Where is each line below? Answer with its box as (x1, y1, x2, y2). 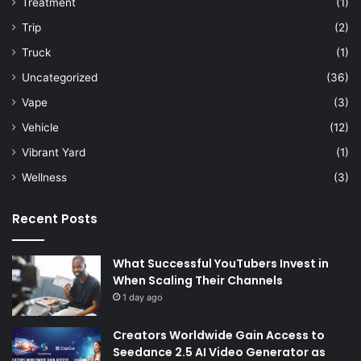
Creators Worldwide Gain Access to (113, 327, 325, 344)
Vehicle (22, 121, 59, 135)
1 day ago (122, 292, 163, 304)
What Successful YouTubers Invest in (113, 255, 329, 272)
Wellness (22, 171, 67, 185)
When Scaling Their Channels (113, 272, 283, 289)
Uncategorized (22, 71, 98, 85)
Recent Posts (12, 210, 98, 228)
